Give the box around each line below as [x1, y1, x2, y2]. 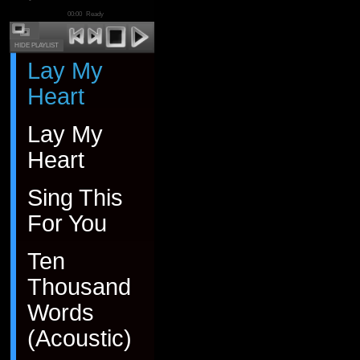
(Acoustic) [27, 325, 132, 352]
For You [27, 210, 107, 237]
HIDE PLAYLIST [14, 42, 59, 50]
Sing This [27, 184, 123, 211]
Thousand [27, 273, 131, 301]
